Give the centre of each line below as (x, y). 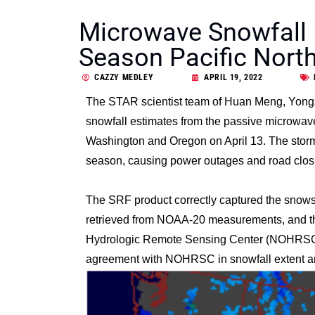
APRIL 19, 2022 (233, 77)
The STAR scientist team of (155, 101)
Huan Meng (253, 101)
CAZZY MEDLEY (124, 77)
